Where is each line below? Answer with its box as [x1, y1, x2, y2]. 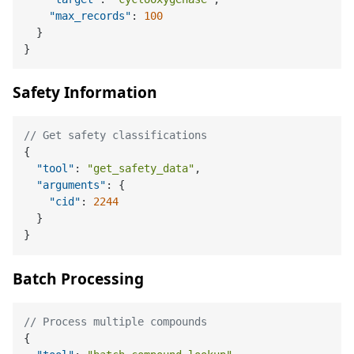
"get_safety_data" [87, 162, 195, 175]
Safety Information [13, 81, 157, 103]
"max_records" [49, 9, 132, 22]
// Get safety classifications [24, 129, 208, 142]
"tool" [36, 162, 75, 175]
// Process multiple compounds [24, 315, 208, 329]
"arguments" [36, 179, 107, 192]
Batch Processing [13, 267, 144, 289]
